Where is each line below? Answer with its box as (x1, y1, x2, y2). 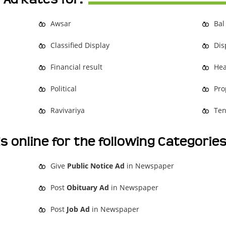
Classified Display (50, 40, 110, 50)
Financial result (50, 62, 103, 72)
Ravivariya (50, 105, 85, 115)
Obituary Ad (67, 183, 109, 192)
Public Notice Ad (67, 161, 125, 171)
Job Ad (67, 204, 90, 214)
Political (50, 84, 77, 93)
